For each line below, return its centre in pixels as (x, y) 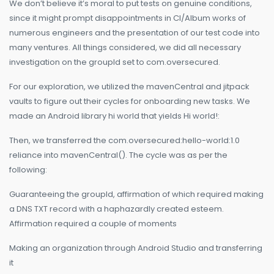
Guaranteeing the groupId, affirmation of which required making (136, 194)
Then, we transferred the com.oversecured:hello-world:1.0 (124, 141)
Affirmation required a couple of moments (93, 224)
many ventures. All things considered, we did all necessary (125, 48)
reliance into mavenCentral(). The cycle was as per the (118, 155)
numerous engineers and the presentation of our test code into (135, 33)
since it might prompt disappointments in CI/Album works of (128, 18)
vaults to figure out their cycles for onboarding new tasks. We (130, 102)
